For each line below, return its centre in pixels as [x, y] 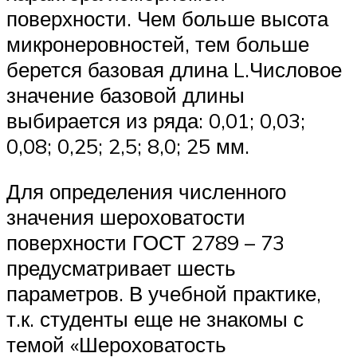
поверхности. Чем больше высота [167, 18]
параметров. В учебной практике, [164, 294]
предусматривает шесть [121, 268]
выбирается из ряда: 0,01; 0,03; [156, 120]
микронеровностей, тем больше [158, 43]
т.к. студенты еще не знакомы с [155, 319]
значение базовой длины [126, 94]
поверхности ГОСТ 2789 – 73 [145, 243]
